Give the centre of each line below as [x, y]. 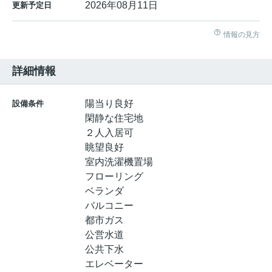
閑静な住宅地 [114, 118]
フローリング [114, 177]
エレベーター [114, 264]
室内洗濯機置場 [119, 162]
